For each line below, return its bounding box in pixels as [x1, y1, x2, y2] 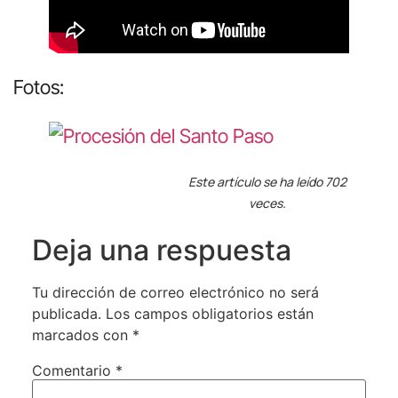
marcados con [31, 325, 132, 344]
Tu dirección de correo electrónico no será [31, 283, 319, 301]
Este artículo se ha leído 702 [187, 172, 346, 190]
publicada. [31, 304, 101, 322]
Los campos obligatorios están [105, 304, 314, 322]
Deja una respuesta [31, 232, 291, 267]
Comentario [31, 361, 115, 379]
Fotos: [13, 75, 64, 99]
